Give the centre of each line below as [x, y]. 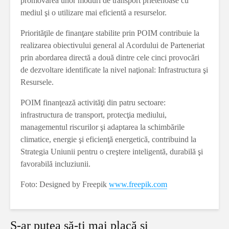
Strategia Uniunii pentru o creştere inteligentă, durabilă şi [112, 152]
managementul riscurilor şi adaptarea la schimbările [102, 127]
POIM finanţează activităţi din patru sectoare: [93, 103]
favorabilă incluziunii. [55, 164]
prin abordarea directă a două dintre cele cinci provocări [110, 58]
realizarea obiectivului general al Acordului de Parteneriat [112, 45]
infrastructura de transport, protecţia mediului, [94, 115]
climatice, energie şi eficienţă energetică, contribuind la [108, 140]
